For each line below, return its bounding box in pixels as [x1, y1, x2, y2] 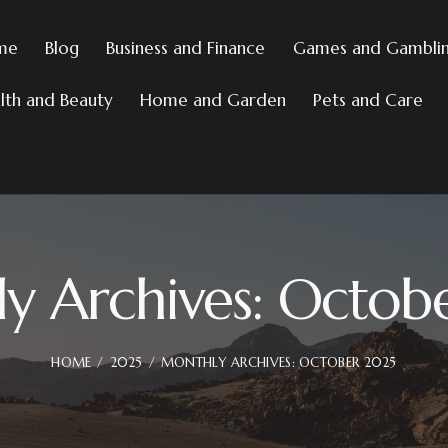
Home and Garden [140, 88, 287, 111]
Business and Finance [106, 36, 266, 59]
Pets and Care [313, 88, 424, 111]
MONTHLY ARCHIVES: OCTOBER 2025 [160, 353, 397, 371]
